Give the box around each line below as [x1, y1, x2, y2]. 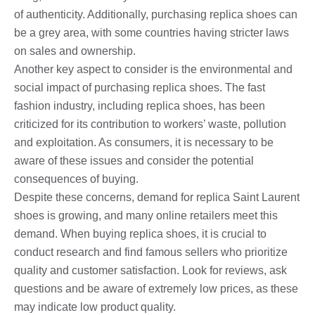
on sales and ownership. [14, 44, 136, 57]
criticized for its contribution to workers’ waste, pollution [14, 117, 286, 130]
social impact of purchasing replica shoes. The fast [14, 81, 265, 94]
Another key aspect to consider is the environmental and [14, 63, 292, 75]
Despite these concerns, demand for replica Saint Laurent [14, 191, 300, 203]
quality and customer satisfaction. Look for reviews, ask [14, 264, 287, 276]
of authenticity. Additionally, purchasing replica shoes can [14, 8, 297, 20]
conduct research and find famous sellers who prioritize [14, 245, 288, 258]
